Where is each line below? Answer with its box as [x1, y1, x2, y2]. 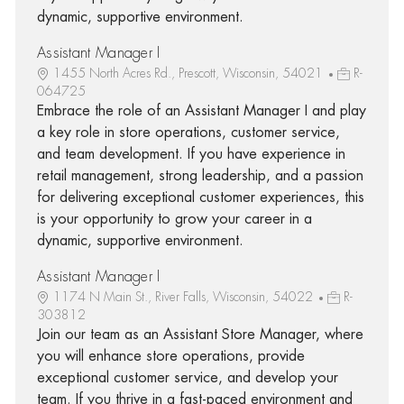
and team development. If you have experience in [36, 146, 345, 161]
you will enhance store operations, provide [36, 348, 305, 363]
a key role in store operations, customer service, [36, 124, 340, 140]
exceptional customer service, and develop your [36, 370, 338, 385]
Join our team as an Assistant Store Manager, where [36, 326, 363, 342]
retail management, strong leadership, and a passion [36, 168, 363, 183]
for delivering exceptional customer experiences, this [36, 189, 364, 205]
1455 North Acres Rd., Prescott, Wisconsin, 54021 [52, 66, 326, 79]
